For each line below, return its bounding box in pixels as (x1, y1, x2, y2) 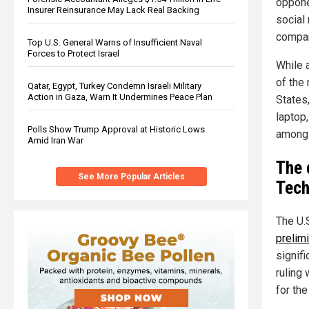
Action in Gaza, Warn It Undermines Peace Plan (28, 91, 212, 102)
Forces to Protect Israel (28, 48, 119, 59)
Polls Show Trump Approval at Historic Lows (28, 123, 205, 134)
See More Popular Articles (77, 171, 185, 181)
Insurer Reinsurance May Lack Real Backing (28, 4, 199, 15)
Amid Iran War (28, 134, 83, 146)
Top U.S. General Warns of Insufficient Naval (28, 37, 202, 48)
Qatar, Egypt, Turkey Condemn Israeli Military (28, 80, 201, 91)
